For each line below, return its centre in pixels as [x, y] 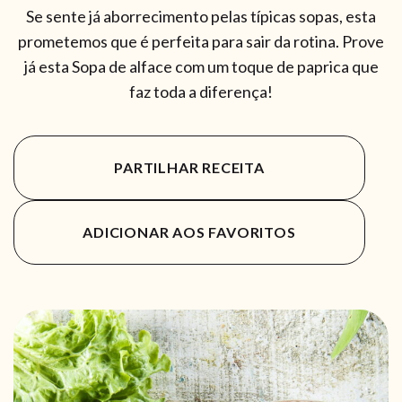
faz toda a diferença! [201, 91]
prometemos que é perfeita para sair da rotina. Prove [201, 41]
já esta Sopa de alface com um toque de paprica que [201, 66]
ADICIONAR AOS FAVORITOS [189, 232]
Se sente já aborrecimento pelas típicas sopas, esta [201, 16]
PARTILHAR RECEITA [189, 167]
